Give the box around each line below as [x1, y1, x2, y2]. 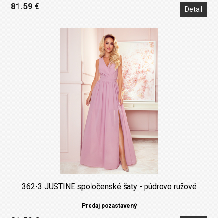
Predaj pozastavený [81, 202, 137, 209]
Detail [184, 5, 202, 13]
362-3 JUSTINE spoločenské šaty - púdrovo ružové [21, 182, 197, 191]
